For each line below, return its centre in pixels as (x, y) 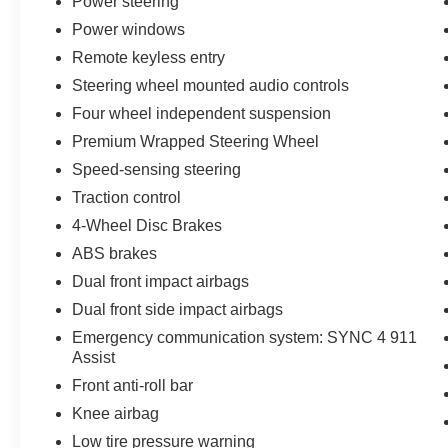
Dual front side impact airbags (178, 309)
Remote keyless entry (149, 57)
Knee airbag (116, 413)
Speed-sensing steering (157, 169)
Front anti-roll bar (133, 385)
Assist (94, 357)
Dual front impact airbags (161, 281)
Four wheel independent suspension (202, 113)
